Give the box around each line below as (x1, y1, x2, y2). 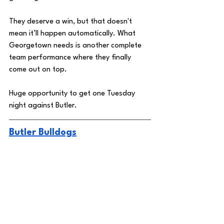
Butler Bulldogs (9, 127, 76, 137)
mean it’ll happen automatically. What (9, 29, 137, 37)
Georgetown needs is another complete (9, 41, 143, 49)
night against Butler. (9, 101, 79, 109)
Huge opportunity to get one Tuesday (9, 89, 137, 97)
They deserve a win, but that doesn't (9, 17, 134, 25)
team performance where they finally (9, 53, 133, 61)
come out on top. (9, 65, 69, 73)
